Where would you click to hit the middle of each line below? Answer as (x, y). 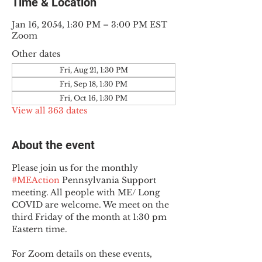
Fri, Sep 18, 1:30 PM (94, 84)
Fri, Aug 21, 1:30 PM (94, 70)
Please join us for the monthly (76, 168)
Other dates (36, 54)
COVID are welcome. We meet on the (92, 205)
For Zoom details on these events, (83, 254)
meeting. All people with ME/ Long (87, 192)
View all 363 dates (49, 111)
